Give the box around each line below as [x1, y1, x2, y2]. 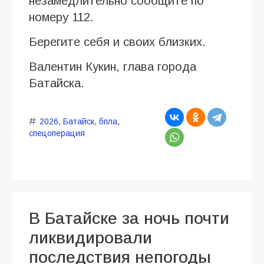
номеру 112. [29, 10, 94, 24]
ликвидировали [29, 228, 152, 247]
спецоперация [29, 128, 85, 138]
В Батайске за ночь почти [29, 209, 229, 227]
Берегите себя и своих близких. [29, 35, 206, 48]
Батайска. [29, 76, 84, 90]
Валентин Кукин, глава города [29, 60, 196, 73]
